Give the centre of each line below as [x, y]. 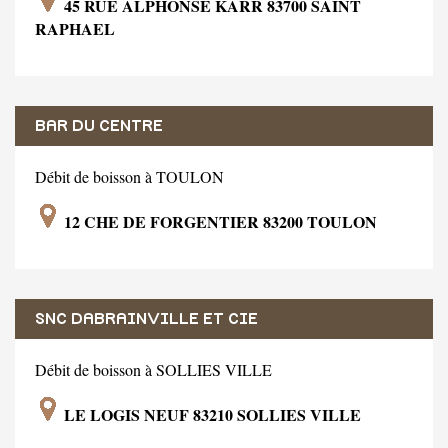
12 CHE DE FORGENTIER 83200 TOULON [218, 221]
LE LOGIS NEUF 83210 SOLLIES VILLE [210, 414]
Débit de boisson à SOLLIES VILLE [153, 369]
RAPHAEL [75, 28]
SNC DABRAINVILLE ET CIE [146, 318]
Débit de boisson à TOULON [129, 176]
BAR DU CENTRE [99, 125]
